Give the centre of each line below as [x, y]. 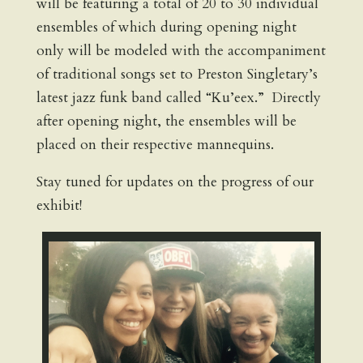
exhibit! [59, 206]
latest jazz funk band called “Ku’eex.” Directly [178, 98]
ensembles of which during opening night [166, 28]
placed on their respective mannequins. [155, 145]
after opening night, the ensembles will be [166, 122]
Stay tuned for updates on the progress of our [175, 182]
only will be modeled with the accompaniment [181, 51]
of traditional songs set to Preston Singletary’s [177, 75]
